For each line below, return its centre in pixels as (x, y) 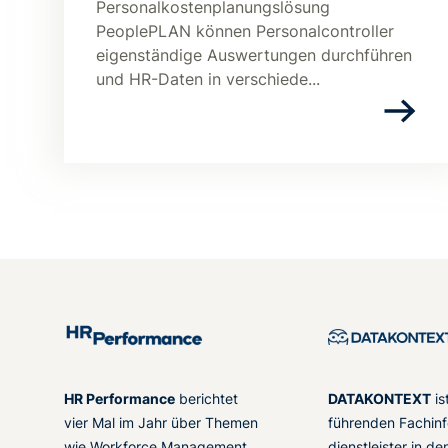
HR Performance (119, 399)
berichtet (206, 399)
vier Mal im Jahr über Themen (161, 423)
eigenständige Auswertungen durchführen (254, 55)
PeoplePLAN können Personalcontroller (245, 31)
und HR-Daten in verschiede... (208, 79)
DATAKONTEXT (379, 399)
